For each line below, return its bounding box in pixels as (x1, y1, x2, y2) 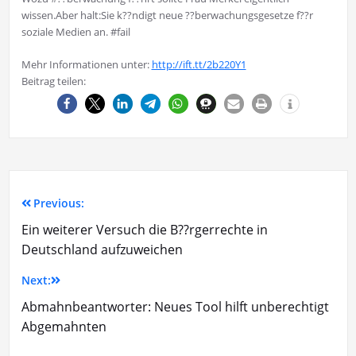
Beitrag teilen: (21, 73, 86, 88)
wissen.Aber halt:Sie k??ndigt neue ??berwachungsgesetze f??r (21, 7, 313, 22)
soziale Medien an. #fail (21, 24, 130, 39)
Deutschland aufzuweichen (21, 240, 183, 258)
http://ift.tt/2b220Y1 (151, 56, 246, 72)
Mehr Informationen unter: (21, 56, 152, 72)
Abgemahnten (21, 317, 106, 335)
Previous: (33, 195, 84, 211)
